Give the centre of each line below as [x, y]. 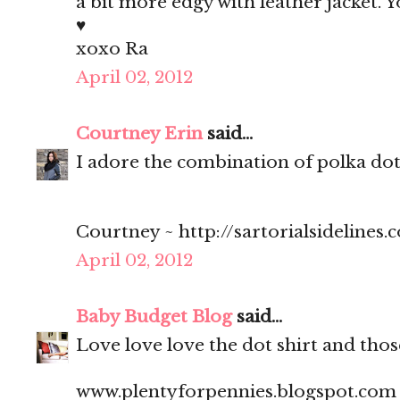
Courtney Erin [139, 134]
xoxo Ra [112, 49]
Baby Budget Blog [154, 317]
